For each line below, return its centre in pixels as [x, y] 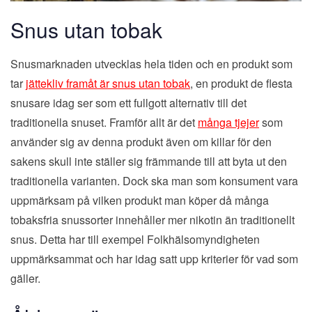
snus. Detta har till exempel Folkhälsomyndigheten [135, 239]
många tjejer [228, 122]
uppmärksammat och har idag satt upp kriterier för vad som [154, 258]
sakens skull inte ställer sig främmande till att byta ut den [149, 161]
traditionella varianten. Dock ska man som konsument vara [154, 180]
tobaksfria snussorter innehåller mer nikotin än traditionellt [153, 219]
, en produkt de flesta [241, 83]
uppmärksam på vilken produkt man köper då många [140, 200]
